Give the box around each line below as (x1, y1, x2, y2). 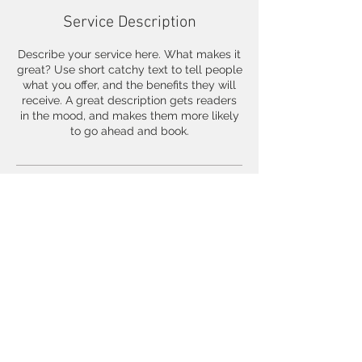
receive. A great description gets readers (22, 94, 237, 107)
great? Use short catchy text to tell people (16, 63, 242, 76)
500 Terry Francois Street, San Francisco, (22, 228, 237, 241)
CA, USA (107, 243, 152, 256)
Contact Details (78, 193, 180, 213)
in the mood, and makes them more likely (19, 109, 239, 122)
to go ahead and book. (69, 124, 189, 137)
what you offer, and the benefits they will (23, 78, 236, 91)
